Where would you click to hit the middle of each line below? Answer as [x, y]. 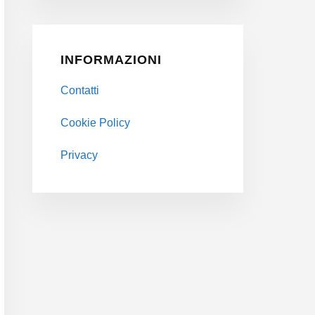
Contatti [80, 90]
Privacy [79, 155]
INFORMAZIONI [111, 59]
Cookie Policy [95, 122]
